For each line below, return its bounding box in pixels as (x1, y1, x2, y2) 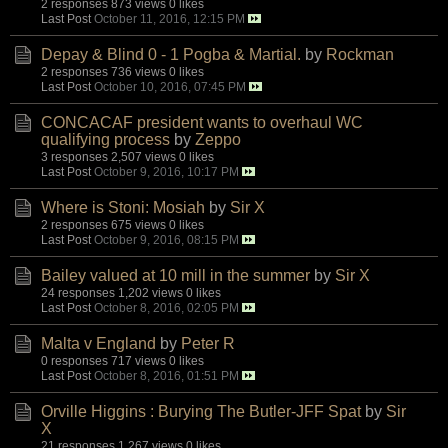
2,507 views (111, 149, 176, 163)
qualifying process (41, 130, 170, 148)
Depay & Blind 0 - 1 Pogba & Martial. (41, 45, 301, 63)
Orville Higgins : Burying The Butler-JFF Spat (41, 402, 361, 420)
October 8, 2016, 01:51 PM (94, 368, 239, 382)
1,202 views (118, 285, 183, 299)
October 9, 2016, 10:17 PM (94, 164, 239, 178)
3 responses (41, 149, 108, 163)
